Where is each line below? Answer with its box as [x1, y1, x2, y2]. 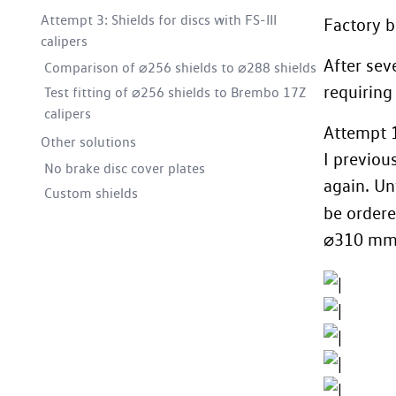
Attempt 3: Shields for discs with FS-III [41, 11, 277, 28]
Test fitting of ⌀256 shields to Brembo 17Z [44, 84, 306, 101]
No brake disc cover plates [44, 160, 205, 177]
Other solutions [41, 133, 136, 150]
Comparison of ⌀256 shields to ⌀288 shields [44, 59, 316, 76]
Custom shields [44, 185, 138, 202]
